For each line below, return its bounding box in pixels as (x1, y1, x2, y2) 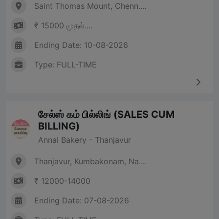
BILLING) (38, 120, 80, 132)
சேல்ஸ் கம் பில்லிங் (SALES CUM (38, 109, 175, 121)
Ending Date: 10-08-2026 (34, 40, 128, 50)
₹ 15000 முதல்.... (34, 21, 92, 31)
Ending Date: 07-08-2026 (34, 196, 129, 206)
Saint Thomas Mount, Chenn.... (34, 1, 146, 11)
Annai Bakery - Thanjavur (38, 135, 131, 145)
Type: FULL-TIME (34, 60, 97, 70)
